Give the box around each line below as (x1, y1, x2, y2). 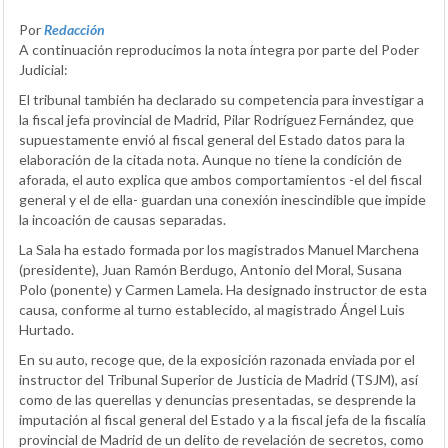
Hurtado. (19, 320, 74, 338)
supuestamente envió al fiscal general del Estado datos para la (19, 130, 405, 148)
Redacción (44, 20, 105, 38)
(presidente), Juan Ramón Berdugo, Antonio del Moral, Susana (19, 260, 402, 278)
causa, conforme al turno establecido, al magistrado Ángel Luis (19, 300, 405, 318)
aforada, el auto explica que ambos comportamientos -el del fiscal (19, 170, 422, 188)
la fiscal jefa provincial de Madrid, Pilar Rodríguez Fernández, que (19, 110, 414, 128)
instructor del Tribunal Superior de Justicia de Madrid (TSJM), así (19, 370, 418, 388)
